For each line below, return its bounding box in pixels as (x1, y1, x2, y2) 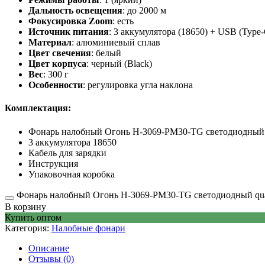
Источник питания (28, 27, 109, 37)
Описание (28, 243, 69, 253)
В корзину (5, 201, 46, 212)
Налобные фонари (51, 222, 125, 233)
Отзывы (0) (28, 253, 74, 264)
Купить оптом (5, 212, 62, 222)
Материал (28, 37, 72, 48)
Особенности (28, 80, 83, 91)
